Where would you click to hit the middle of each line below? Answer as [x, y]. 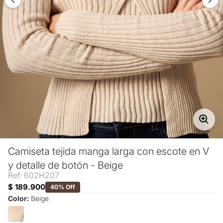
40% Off [63, 187]
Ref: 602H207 [34, 175]
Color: [19, 198]
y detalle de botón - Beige [65, 165]
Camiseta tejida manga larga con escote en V [109, 151]
